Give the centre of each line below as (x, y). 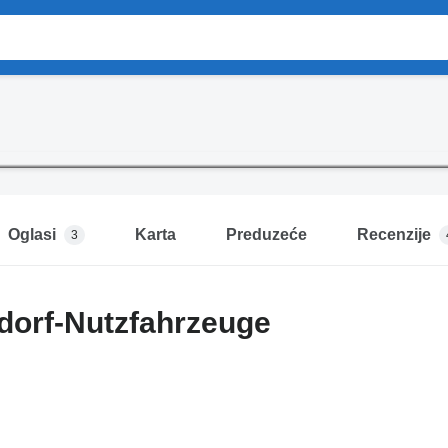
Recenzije (393, 235)
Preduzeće (266, 235)
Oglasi (31, 235)
